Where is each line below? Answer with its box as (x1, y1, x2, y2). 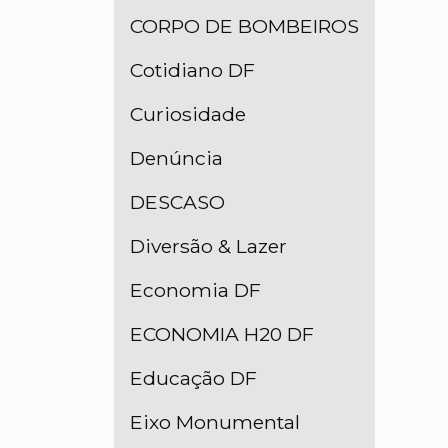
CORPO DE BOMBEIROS (130, 14, 359, 38)
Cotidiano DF (130, 58, 255, 82)
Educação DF (130, 366, 257, 390)
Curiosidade (130, 102, 246, 126)
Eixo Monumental (130, 410, 300, 434)
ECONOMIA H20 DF (130, 322, 314, 346)
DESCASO (130, 190, 225, 214)
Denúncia (130, 146, 223, 170)
